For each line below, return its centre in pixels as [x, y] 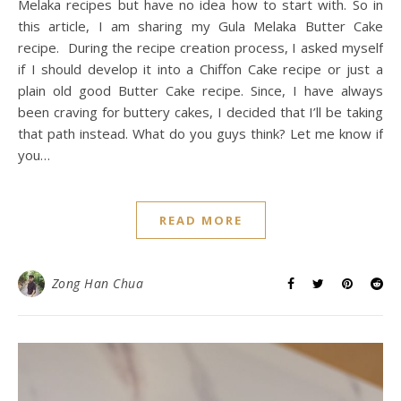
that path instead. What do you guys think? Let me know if [200, 133]
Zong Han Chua [97, 283]
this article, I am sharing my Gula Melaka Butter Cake [200, 26]
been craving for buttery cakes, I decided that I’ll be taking [200, 111]
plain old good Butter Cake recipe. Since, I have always [200, 90]
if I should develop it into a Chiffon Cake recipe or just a [200, 68]
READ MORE [200, 220]
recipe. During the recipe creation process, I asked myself [200, 47]
